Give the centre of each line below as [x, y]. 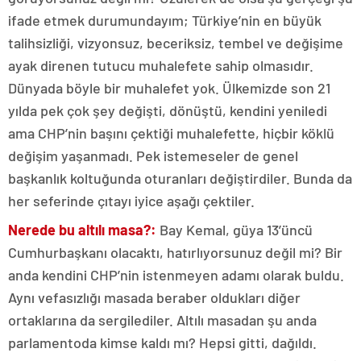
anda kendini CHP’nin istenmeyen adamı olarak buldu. [176, 275]
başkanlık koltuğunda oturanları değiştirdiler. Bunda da [180, 178]
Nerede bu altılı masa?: [82, 230]
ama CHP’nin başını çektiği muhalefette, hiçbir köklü [171, 133]
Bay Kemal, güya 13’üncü [234, 230]
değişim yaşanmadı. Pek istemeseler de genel [153, 156]
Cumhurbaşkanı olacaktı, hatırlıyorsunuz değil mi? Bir [175, 252]
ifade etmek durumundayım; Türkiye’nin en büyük [165, 20]
